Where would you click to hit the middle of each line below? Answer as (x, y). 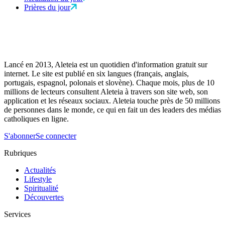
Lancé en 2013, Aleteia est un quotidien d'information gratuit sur (106, 65)
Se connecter (56, 136)
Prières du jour (47, 8)
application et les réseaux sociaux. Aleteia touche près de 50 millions (112, 101)
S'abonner (20, 136)
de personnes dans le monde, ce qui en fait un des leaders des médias (113, 110)
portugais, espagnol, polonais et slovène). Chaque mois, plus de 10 (109, 83)
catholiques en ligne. (36, 119)
